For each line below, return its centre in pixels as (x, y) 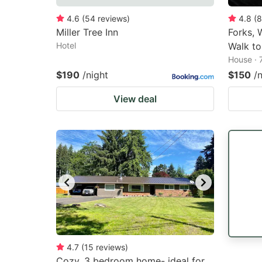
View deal (135, 99)
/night (95, 75)
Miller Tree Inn (87, 32)
